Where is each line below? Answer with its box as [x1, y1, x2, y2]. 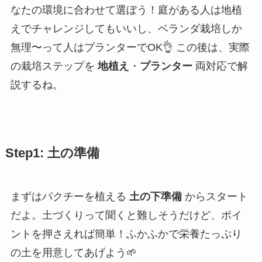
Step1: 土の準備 [5, 146, 99, 161]
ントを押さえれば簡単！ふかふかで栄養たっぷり [10, 228, 242, 240]
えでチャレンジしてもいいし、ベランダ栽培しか [10, 23, 242, 35]
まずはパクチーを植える [10, 191, 129, 203]
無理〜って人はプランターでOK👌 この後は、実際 [10, 42, 250, 54]
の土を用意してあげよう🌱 [10, 247, 137, 259]
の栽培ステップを [10, 60, 98, 73]
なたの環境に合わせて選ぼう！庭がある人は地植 [10, 4, 242, 16]
